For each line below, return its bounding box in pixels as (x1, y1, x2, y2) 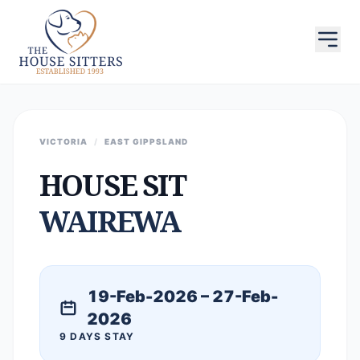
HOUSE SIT (39, 166, 186, 205)
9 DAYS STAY (59, 330, 135, 342)
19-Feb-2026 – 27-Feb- (86, 287, 278, 306)
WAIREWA (39, 202, 181, 241)
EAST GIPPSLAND (104, 137, 188, 146)
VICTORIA (39, 137, 88, 146)
